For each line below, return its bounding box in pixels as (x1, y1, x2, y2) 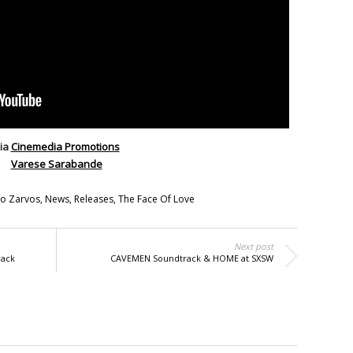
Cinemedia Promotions (10, 139, 120, 154)
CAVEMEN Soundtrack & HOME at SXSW (110, 252, 273, 264)
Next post (233, 240, 273, 252)
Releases (73, 192, 113, 206)
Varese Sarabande (10, 157, 102, 171)
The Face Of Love (117, 192, 195, 206)
